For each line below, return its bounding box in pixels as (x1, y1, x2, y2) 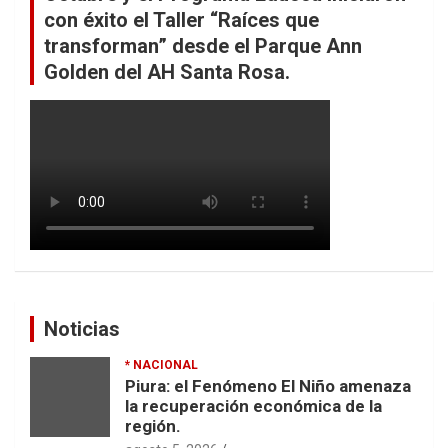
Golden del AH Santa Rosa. (44, 59, 290, 84)
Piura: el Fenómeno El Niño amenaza (125, 375, 411, 396)
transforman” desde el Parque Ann (44, 33, 362, 58)
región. (125, 415, 181, 436)
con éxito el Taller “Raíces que (44, 7, 319, 32)
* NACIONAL (125, 357, 198, 372)
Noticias (44, 316, 120, 341)
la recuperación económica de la (125, 395, 382, 416)
